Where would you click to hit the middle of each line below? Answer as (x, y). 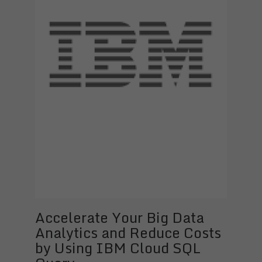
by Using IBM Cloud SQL (118, 248)
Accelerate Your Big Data (120, 218)
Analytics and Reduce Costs (128, 233)
